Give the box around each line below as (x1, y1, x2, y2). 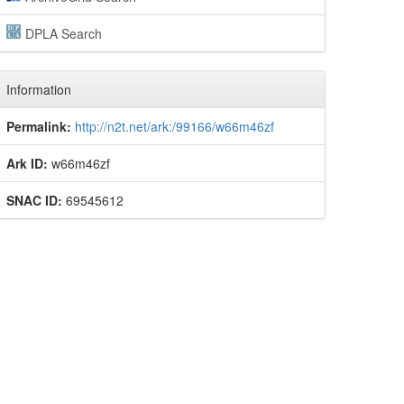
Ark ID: (6, 154, 48, 172)
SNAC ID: (6, 191, 62, 209)
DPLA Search (24, 24, 102, 42)
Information (6, 80, 71, 98)
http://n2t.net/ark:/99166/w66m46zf (75, 117, 274, 135)
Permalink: (6, 117, 71, 135)
